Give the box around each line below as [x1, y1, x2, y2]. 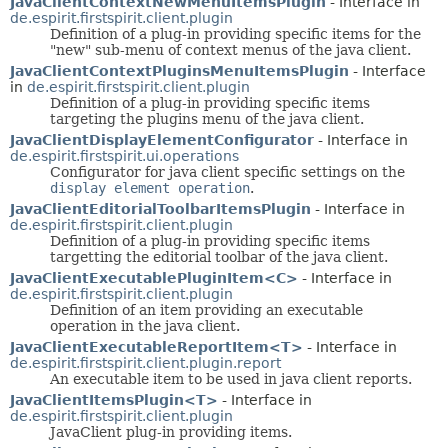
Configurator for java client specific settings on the [50, 164, 405, 181]
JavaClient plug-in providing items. [50, 424, 292, 441]
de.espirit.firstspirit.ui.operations [10, 148, 239, 165]
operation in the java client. [50, 318, 240, 335]
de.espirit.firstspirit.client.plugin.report [10, 355, 281, 372]
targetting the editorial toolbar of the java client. [50, 249, 388, 266]
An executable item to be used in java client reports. [50, 371, 412, 388]
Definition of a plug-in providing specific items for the [50, 26, 421, 43]
